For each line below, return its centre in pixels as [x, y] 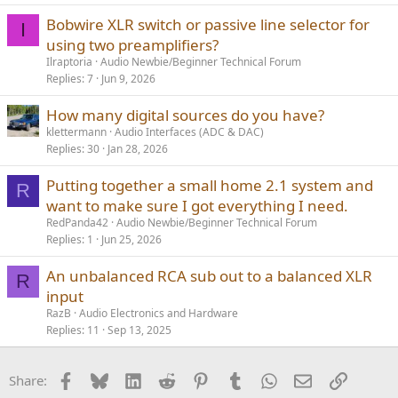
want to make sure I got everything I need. [197, 206]
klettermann [76, 132]
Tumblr [265, 379]
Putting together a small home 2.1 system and [210, 186]
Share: [28, 381]
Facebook [103, 379]
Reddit [195, 379]
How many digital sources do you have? [185, 115]
